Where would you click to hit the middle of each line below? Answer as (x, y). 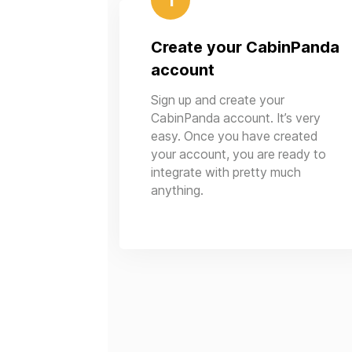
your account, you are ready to (239, 154)
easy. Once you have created (235, 136)
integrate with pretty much (226, 172)
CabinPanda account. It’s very (236, 118)
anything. (178, 191)
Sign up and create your (218, 100)
